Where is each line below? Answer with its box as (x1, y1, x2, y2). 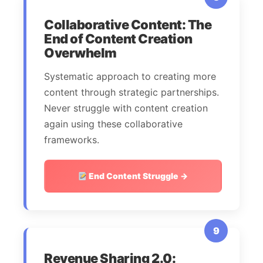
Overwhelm (44, 45, 117, 61)
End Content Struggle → (87, 171, 188, 181)
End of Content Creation (44, 31, 193, 47)
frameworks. (44, 134, 99, 146)
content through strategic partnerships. (44, 86, 219, 99)
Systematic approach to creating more (44, 70, 216, 83)
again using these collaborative (44, 118, 183, 130)
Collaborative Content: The (44, 17, 212, 33)
